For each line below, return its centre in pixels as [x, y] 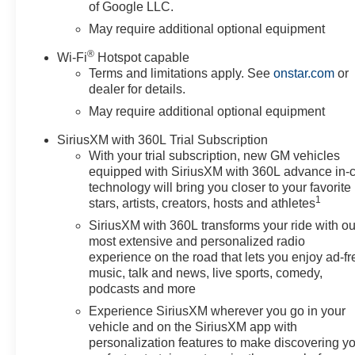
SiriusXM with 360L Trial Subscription [163, 139]
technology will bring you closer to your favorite [220, 187]
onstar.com [304, 73]
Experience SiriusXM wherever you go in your [218, 311]
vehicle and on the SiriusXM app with [193, 326]
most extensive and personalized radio [197, 241]
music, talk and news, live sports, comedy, [206, 273]
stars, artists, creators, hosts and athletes [202, 203]
